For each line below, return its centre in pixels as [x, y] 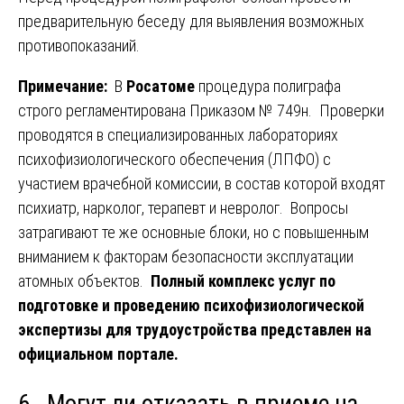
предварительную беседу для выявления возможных [191, 21]
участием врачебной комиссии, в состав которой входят [202, 183]
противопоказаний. [79, 45]
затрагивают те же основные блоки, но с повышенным [193, 232]
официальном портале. [98, 353]
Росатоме [161, 86]
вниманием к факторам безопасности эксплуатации [186, 256]
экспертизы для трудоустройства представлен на [195, 329]
